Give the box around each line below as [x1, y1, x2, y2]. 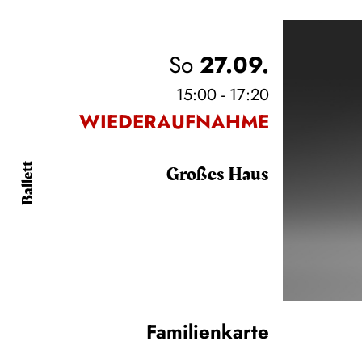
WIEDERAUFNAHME [78, 107, 269, 136]
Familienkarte [145, 318, 269, 346]
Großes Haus [166, 160, 269, 189]
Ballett [15, 160, 40, 205]
